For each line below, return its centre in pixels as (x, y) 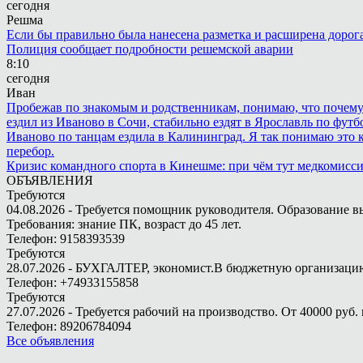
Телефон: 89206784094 (69, 326)
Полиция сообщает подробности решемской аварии (150, 49)
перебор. (30, 151)
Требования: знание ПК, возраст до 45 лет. (124, 224)
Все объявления (50, 341)
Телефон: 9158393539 (66, 239)
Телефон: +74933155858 (73, 282)
